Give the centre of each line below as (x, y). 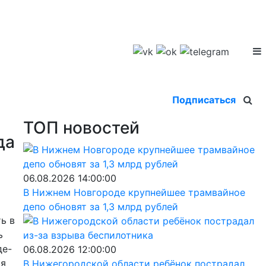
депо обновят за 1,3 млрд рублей (100, 206)
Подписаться (204, 99)
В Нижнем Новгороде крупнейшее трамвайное (134, 192)
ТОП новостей (81, 127)
